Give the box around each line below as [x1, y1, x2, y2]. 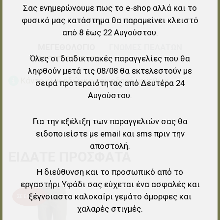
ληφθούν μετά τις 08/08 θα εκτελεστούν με [28, 65, 192, 76]
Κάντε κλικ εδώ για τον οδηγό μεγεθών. [18, 76, 170, 86]
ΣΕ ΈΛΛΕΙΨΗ [16, 193, 44, 199]
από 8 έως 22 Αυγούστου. [62, 27, 158, 37]
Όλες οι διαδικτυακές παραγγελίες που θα [30, 53, 190, 63]
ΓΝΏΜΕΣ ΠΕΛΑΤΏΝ [109, 42, 182, 52]
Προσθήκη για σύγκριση [99, 208, 189, 218]
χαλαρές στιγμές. [77, 203, 143, 214]
